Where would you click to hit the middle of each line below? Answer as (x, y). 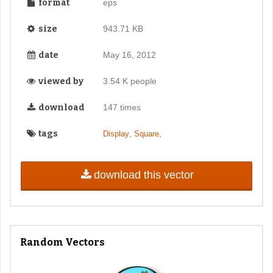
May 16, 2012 (129, 55)
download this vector (144, 175)
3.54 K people (129, 81)
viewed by (60, 82)
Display (116, 134)
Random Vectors (62, 243)
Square (146, 134)
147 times (122, 108)
